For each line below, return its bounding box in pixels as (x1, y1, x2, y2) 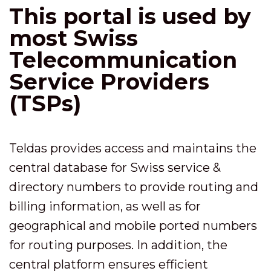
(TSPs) (9, 90, 81, 117)
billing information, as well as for (9, 199, 201, 214)
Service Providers (9, 68, 209, 95)
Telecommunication (9, 47, 237, 73)
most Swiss (9, 25, 138, 51)
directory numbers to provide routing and (9, 180, 258, 194)
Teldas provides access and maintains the (9, 141, 256, 155)
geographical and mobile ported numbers (9, 218, 257, 233)
